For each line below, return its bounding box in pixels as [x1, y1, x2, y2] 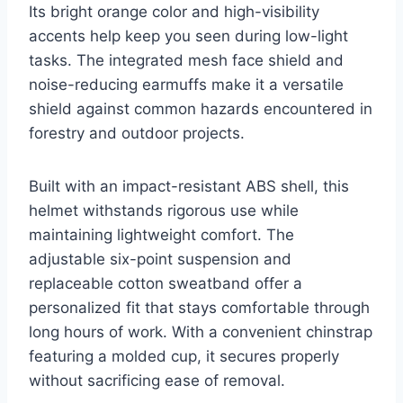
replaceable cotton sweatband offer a [29, 274, 302, 293]
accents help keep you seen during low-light [29, 27, 348, 46]
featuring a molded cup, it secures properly [29, 347, 339, 366]
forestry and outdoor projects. [29, 124, 245, 143]
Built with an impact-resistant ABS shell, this [29, 177, 349, 196]
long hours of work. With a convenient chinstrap [29, 323, 372, 342]
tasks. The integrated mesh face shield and [29, 51, 344, 70]
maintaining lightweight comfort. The [29, 226, 294, 245]
